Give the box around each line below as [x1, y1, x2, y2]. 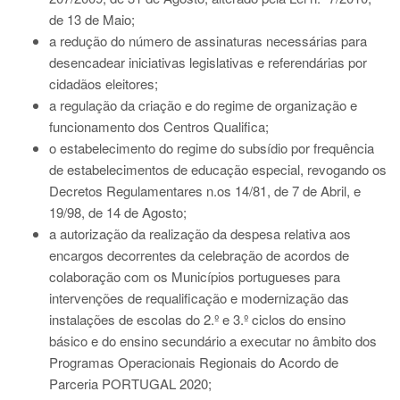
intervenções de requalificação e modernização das [49, 288, 349, 307]
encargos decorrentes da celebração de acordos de [49, 246, 349, 264]
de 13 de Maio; [49, 10, 135, 29]
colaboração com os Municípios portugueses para [49, 267, 340, 286]
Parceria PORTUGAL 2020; [49, 374, 212, 393]
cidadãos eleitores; [49, 74, 158, 93]
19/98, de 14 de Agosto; [49, 203, 187, 221]
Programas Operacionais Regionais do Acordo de [49, 353, 338, 371]
